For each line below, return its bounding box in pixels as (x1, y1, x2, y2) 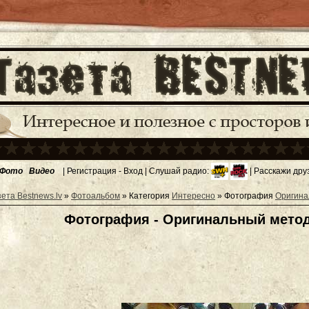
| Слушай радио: (143, 166, 211, 176)
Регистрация (67, 166, 117, 176)
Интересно (172, 191, 215, 201)
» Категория (120, 191, 172, 201)
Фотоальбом (71, 191, 120, 201)
